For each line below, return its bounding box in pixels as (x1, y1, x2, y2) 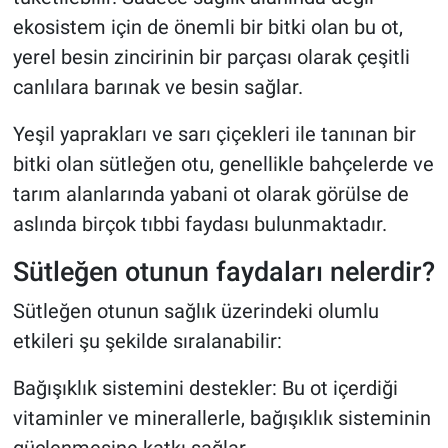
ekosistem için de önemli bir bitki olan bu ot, (12, 15, 403, 40)
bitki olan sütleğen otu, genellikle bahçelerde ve (12, 152, 434, 177)
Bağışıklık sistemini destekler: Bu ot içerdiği (12, 375, 398, 400)
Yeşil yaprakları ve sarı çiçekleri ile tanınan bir (12, 122, 416, 147)
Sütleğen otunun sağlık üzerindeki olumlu (12, 298, 379, 323)
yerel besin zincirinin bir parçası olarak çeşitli (12, 45, 410, 70)
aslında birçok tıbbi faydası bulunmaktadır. (12, 212, 387, 237)
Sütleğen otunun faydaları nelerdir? (12, 256, 435, 288)
